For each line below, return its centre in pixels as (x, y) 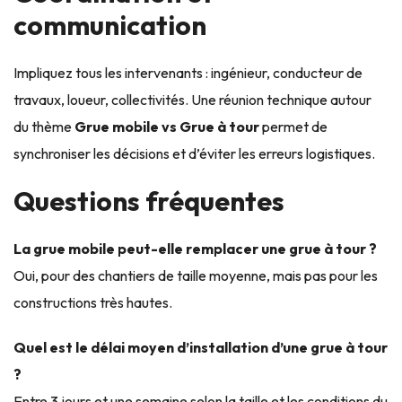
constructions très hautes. (93, 302)
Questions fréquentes (149, 201)
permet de (293, 126)
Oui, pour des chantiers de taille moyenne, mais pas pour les (196, 275)
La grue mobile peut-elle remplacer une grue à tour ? (195, 248)
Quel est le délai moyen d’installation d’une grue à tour (201, 347)
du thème (44, 126)
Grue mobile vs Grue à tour (167, 126)
